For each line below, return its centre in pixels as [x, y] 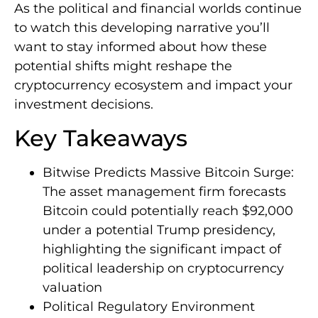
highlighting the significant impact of [162, 249]
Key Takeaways [101, 138]
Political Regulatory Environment [149, 306]
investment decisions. [84, 105]
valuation [72, 287]
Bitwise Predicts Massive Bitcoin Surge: [168, 172]
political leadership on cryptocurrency [163, 268]
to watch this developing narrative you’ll [142, 28]
